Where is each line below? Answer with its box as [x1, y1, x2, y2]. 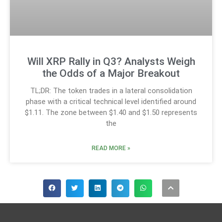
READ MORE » [92, 144, 130, 152]
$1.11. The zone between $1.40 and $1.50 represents [25, 108, 197, 117]
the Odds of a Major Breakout [42, 67, 180, 79]
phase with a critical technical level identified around [26, 97, 196, 106]
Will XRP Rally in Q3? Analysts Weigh [27, 55, 195, 67]
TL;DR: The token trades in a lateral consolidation [30, 86, 192, 95]
